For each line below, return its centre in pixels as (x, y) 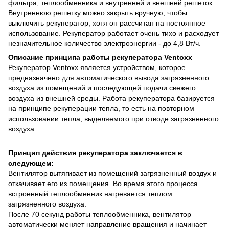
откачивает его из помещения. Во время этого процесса (103, 183)
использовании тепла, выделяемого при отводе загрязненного (113, 118)
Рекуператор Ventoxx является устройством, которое (97, 67)
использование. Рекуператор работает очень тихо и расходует (113, 33)
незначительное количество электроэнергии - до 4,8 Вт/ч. (105, 43)
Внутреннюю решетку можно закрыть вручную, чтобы (98, 13)
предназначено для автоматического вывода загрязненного (109, 77)
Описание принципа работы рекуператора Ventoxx (100, 57)
